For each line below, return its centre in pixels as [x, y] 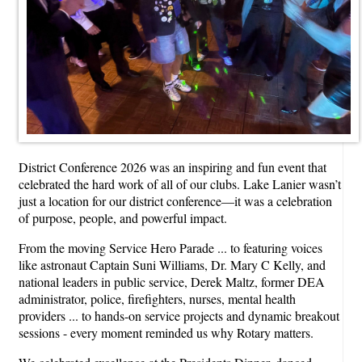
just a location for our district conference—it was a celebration [175, 200]
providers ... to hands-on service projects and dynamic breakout [179, 315]
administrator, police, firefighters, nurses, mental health [157, 298]
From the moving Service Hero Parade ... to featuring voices [170, 247]
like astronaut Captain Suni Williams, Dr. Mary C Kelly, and [172, 264]
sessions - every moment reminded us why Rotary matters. [166, 332]
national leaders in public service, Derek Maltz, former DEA [172, 281]
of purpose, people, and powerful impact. [123, 217]
